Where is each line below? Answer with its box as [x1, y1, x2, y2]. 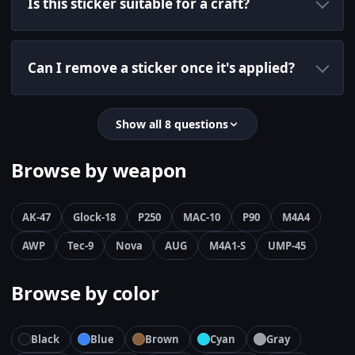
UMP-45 [268, 239, 306, 254]
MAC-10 [183, 210, 220, 225]
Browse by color [11, 280, 159, 307]
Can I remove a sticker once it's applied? [28, 59, 295, 78]
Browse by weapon [11, 157, 188, 184]
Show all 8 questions [116, 116, 228, 132]
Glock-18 [73, 210, 116, 225]
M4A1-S [209, 239, 246, 254]
